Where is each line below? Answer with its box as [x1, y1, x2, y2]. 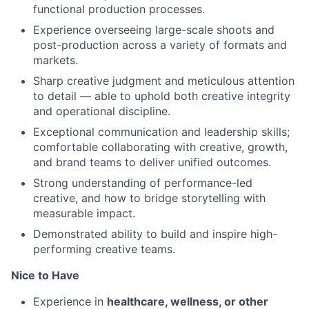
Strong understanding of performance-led [33, 176, 252, 190]
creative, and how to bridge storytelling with [33, 191, 266, 206]
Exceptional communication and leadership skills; [33, 125, 290, 139]
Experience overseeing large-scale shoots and [33, 23, 275, 37]
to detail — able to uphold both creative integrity [33, 89, 290, 103]
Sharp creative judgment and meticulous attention [33, 74, 295, 88]
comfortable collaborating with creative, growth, [33, 140, 288, 154]
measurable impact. [33, 206, 135, 221]
